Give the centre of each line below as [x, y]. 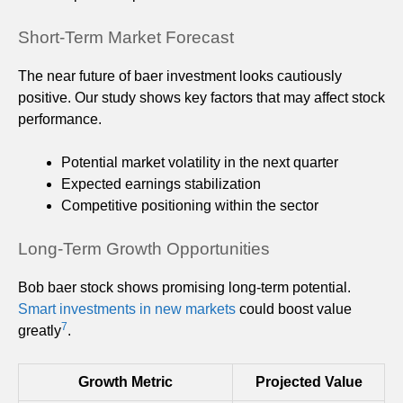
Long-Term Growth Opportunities [144, 248]
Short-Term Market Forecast [126, 37]
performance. [60, 119]
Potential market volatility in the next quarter [200, 162]
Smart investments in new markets [127, 309]
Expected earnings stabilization [161, 184]
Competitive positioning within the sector [190, 205]
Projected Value [309, 381]
